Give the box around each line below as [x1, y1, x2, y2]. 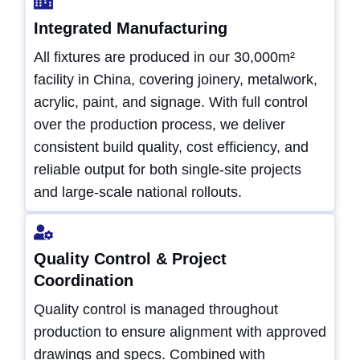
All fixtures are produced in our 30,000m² [34, 49, 295, 66]
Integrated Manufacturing [34, 19, 227, 38]
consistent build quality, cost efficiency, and [34, 139, 309, 156]
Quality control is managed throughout [34, 301, 278, 318]
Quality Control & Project [34, 250, 227, 268]
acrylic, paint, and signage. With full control [34, 94, 308, 111]
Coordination [34, 272, 133, 290]
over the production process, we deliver [34, 117, 285, 133]
